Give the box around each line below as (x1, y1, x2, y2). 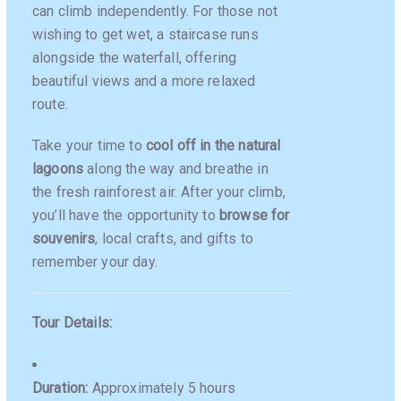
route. (32, 95, 68, 113)
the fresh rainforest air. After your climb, (32, 183, 286, 201)
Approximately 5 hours (88, 379, 235, 397)
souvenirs (32, 230, 96, 248)
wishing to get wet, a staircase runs (32, 25, 259, 43)
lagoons (32, 160, 84, 178)
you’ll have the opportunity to (32, 207, 219, 225)
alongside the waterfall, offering (32, 48, 237, 66)
